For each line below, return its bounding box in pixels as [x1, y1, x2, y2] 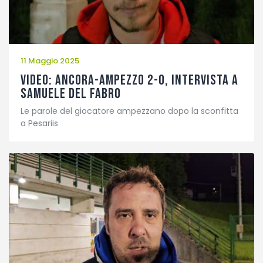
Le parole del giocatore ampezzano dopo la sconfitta [21, 104, 238, 117]
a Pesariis [21, 117, 58, 129]
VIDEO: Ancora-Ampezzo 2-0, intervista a [21, 71, 238, 89]
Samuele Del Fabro [21, 85, 121, 102]
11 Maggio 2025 [21, 55, 79, 67]
